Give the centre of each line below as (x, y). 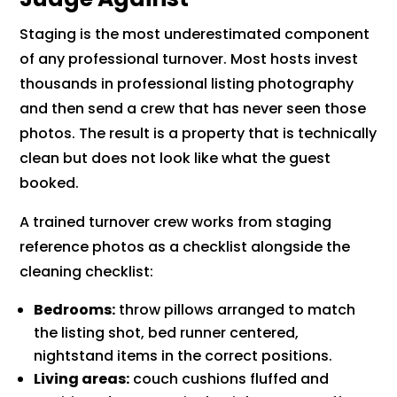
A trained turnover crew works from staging (176, 222)
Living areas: (82, 379)
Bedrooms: (75, 310)
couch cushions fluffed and (230, 379)
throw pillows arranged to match (236, 310)
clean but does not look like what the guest (175, 159)
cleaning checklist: (87, 272)
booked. (50, 183)
